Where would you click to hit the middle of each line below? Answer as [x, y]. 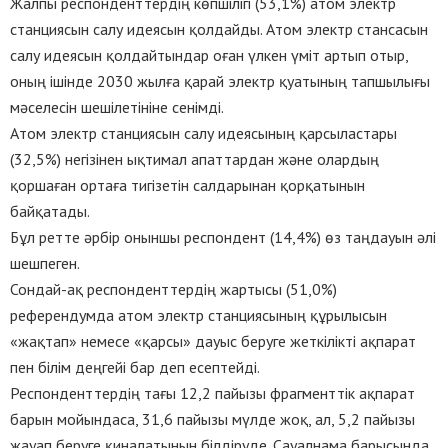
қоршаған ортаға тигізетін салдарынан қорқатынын [187, 185]
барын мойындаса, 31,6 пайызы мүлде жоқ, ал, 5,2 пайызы [212, 419]
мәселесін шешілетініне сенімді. [117, 107]
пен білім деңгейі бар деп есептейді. [135, 367]
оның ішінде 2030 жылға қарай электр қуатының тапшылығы [220, 81]
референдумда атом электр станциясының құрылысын [198, 315]
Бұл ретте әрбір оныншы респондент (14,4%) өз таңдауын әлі [223, 237]
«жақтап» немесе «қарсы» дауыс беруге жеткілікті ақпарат [213, 341]
